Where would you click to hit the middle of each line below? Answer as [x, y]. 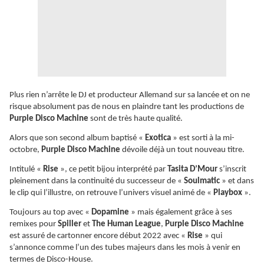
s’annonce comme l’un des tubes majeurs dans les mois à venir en [125, 248]
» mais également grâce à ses [181, 213]
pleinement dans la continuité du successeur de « [97, 181]
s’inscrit [232, 170]
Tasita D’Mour [192, 170]
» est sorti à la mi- [204, 138]
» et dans [238, 181]
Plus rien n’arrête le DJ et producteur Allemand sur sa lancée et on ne [130, 95]
